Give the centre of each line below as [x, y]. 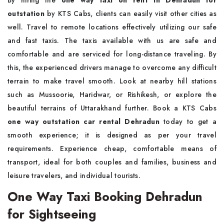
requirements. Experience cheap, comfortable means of [112, 148]
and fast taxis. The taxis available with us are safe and [112, 40]
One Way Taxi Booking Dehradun [105, 196]
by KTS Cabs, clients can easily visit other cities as [130, 13]
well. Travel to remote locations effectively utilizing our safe [112, 27]
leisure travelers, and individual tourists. [74, 175]
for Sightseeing [52, 214]
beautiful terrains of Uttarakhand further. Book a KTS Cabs [112, 108]
